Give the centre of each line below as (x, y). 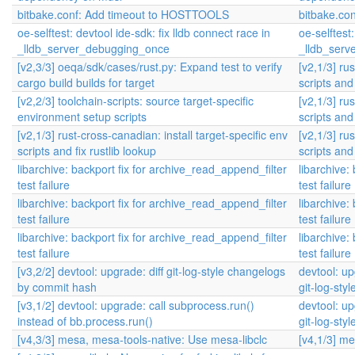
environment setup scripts (82, 116)
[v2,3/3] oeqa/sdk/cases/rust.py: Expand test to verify (150, 67)
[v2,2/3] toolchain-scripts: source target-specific (136, 101)
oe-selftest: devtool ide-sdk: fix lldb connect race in (144, 32)
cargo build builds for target (86, 82)
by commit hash (57, 287)
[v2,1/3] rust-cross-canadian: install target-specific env (153, 135)
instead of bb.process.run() (85, 321)
